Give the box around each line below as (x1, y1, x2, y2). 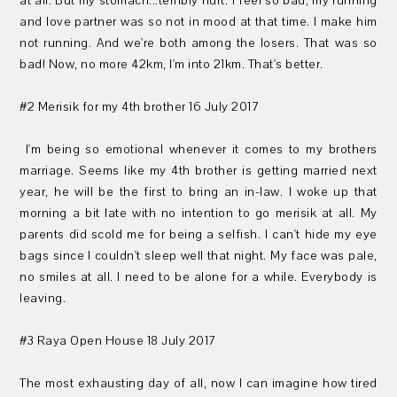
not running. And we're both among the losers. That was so (19, 35, 378, 51)
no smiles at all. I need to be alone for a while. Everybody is (19, 269, 378, 285)
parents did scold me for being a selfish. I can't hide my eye (19, 226, 378, 243)
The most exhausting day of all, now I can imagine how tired (19, 375, 378, 392)
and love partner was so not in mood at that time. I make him (19, 13, 378, 30)
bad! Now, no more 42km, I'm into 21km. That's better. (19, 56, 323, 73)
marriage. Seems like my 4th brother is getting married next (19, 162, 378, 179)
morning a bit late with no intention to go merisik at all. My (19, 205, 378, 222)
